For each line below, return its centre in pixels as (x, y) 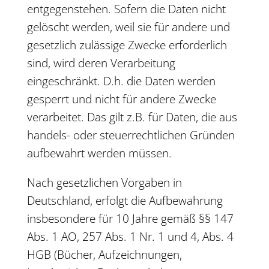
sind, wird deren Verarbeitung (101, 63)
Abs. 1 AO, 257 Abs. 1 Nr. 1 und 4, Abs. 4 (130, 237)
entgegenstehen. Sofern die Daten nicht (126, 9)
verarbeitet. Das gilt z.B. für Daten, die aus (132, 117)
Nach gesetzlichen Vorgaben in (104, 183)
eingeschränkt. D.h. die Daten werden (121, 81)
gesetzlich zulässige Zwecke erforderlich (127, 45)
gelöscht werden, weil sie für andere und (128, 27)
